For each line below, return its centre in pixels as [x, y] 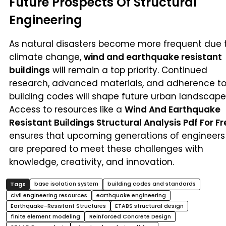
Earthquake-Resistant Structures [58, 206]
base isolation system [66, 183]
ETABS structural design [149, 206]
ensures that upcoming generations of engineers [117, 135]
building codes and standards [152, 183]
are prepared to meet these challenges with [106, 149]
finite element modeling [45, 216]
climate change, [46, 57]
